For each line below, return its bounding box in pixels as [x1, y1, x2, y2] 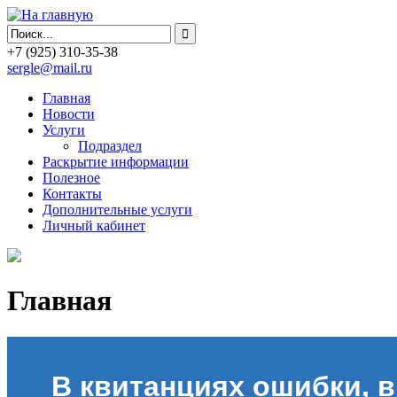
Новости [43, 106, 95, 121]
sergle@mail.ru [7, 60, 92, 75]
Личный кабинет [43, 218, 145, 233]
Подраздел [78, 138, 142, 153]
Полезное [43, 170, 100, 185]
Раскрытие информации [43, 154, 189, 169]
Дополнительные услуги [43, 202, 192, 217]
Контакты [43, 186, 102, 201]
